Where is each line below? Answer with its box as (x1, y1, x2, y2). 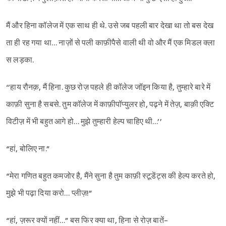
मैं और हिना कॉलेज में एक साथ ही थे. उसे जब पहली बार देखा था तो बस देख (6, 21, 213, 31)
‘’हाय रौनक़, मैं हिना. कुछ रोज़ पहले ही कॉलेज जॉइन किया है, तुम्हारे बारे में (6, 83, 212, 93)
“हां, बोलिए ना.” (6, 144, 50, 154)
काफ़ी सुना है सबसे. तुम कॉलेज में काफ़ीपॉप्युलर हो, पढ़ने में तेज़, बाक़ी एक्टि (6, 100, 214, 110)
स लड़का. (6, 55, 36, 66)
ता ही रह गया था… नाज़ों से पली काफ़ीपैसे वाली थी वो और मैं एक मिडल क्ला (6, 38, 215, 48)
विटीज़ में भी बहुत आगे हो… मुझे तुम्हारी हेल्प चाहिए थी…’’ (6, 117, 162, 127)
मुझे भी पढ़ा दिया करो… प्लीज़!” (6, 189, 93, 199)
